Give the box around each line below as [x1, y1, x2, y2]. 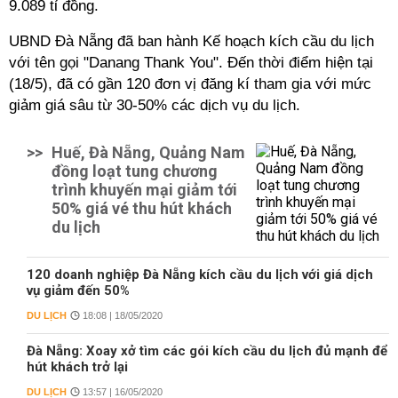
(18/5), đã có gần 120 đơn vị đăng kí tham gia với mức [9, 76, 371, 92]
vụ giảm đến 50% [27, 283, 130, 298]
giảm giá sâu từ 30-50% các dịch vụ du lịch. [9, 97, 300, 114]
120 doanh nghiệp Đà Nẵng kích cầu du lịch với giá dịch [27, 267, 373, 283]
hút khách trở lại [27, 359, 128, 375]
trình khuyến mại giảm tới [52, 180, 237, 199]
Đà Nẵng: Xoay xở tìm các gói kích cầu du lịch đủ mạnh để [27, 343, 387, 359]
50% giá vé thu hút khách [52, 199, 232, 218]
